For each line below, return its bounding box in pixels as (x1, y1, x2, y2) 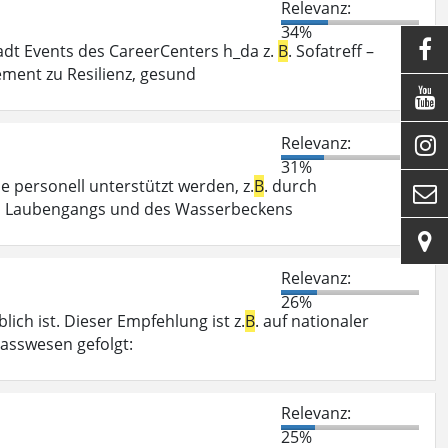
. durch (264, 174, 317, 197)
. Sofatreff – (288, 39, 374, 62)
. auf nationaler (255, 309, 369, 332)
